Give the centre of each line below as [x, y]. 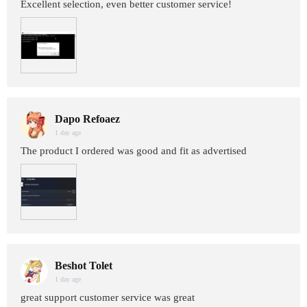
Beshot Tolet [84, 266]
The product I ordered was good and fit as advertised [134, 151]
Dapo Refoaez [87, 119]
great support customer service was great [108, 297]
